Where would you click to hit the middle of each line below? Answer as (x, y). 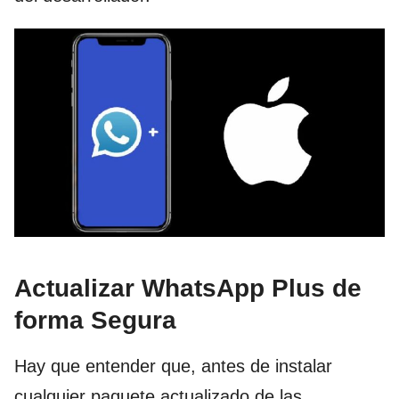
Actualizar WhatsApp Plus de (188, 288)
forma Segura (95, 320)
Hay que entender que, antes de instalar (173, 366)
